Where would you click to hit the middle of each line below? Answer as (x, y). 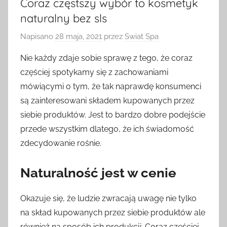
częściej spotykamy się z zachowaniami (94, 72)
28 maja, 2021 (79, 36)
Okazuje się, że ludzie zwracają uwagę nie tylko (108, 198)
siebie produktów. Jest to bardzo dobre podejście (113, 115)
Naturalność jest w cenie (98, 173)
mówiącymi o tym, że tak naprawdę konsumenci (111, 86)
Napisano (38, 36)
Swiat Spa (142, 36)
